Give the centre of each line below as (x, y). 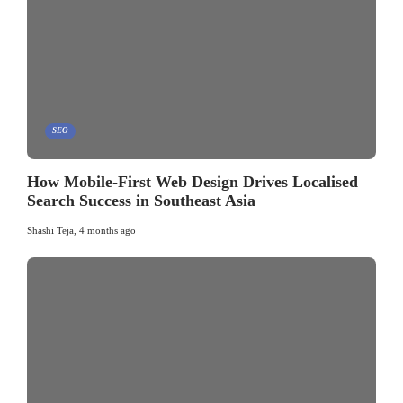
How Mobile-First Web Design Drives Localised (193, 181)
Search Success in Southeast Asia (141, 200)
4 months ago (107, 230)
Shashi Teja (50, 230)
